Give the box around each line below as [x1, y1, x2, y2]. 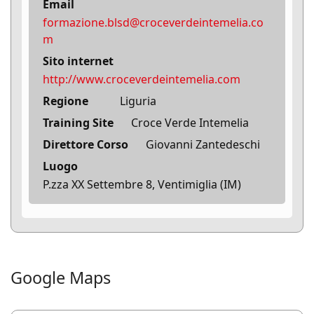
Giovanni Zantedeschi [146, 137, 260, 153]
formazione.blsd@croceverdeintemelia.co [43, 15, 264, 31]
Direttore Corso [43, 137, 128, 153]
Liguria [120, 93, 156, 109]
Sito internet [43, 53, 114, 69]
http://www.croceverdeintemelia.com [43, 71, 240, 88]
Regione [43, 93, 88, 109]
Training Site [43, 115, 114, 131]
